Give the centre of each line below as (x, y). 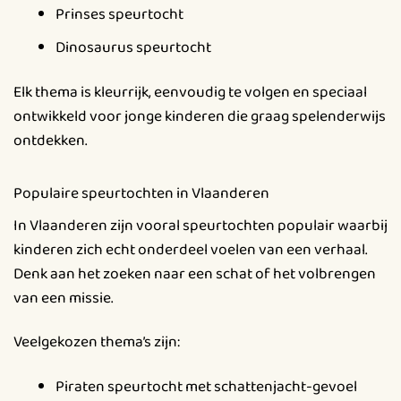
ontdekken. (50, 141)
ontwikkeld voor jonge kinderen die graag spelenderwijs (200, 117)
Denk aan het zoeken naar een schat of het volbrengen (195, 273)
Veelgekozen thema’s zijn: (97, 342)
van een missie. (63, 298)
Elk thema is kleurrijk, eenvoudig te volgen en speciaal (190, 93)
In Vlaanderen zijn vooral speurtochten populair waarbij (200, 225)
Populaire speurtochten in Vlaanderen (141, 194)
